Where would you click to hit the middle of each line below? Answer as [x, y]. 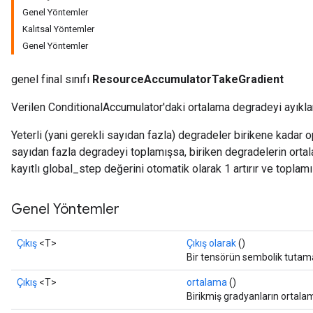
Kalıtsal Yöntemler [58, 29]
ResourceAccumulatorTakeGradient [188, 79]
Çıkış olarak [211, 243]
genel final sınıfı [52, 79]
